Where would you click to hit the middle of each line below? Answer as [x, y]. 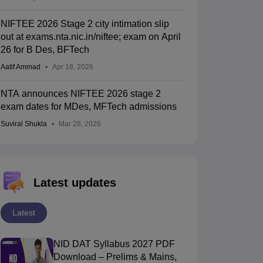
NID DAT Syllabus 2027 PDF [114, 244]
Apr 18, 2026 [73, 67]
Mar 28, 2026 [80, 124]
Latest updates [75, 183]
